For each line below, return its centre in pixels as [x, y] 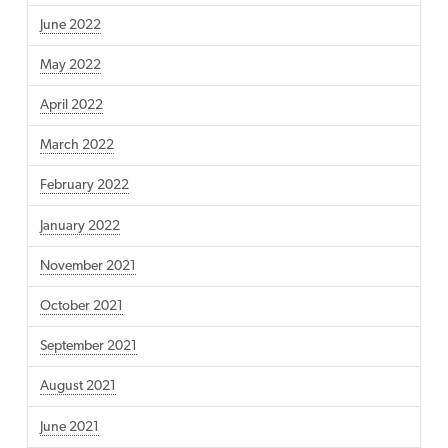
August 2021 [77, 387]
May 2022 [70, 65]
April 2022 [71, 105]
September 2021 [88, 347]
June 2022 [70, 25]
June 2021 [69, 427]
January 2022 [79, 226]
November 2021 [87, 266]
